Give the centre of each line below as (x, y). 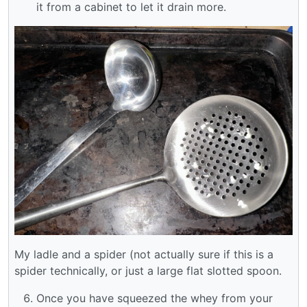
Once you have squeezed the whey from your (155, 298)
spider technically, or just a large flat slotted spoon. (148, 270)
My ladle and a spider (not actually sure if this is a (144, 254)
